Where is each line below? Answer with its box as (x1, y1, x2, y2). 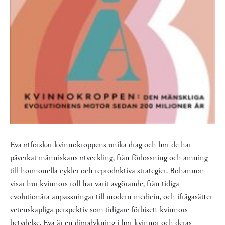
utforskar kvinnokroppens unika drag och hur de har (22, 141, 191, 149)
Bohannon (170, 167, 204, 175)
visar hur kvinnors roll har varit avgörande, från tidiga (10, 180, 179, 188)
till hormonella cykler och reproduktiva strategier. (10, 167, 170, 175)
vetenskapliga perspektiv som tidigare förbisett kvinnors (10, 206, 188, 214)
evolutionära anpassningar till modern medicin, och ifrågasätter (10, 193, 212, 201)
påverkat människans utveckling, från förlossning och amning (10, 154, 208, 162)
